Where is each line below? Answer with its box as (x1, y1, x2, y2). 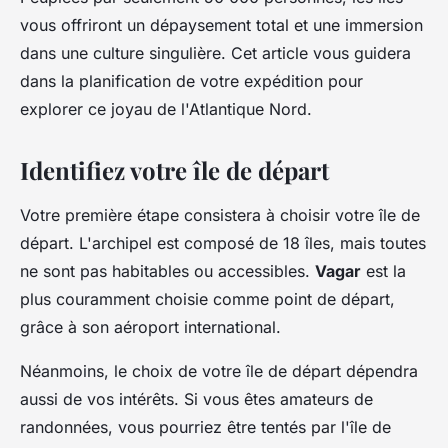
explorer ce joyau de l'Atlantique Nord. (20, 98, 312, 119)
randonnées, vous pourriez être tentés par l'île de (20, 416, 391, 437)
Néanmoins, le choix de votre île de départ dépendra (20, 360, 418, 381)
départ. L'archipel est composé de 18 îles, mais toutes (20, 232, 426, 253)
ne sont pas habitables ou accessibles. (20, 260, 315, 281)
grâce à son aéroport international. (20, 316, 281, 337)
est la (361, 260, 406, 281)
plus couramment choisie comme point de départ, (20, 288, 395, 309)
